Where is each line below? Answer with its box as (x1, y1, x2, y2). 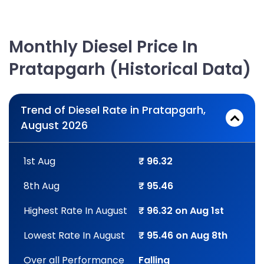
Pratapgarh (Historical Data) (9, 58, 251, 81)
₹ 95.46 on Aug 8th (138, 229, 228, 242)
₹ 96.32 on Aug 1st (138, 204, 225, 217)
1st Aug (24, 154, 55, 168)
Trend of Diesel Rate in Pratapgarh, (21, 103, 206, 117)
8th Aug (24, 179, 60, 193)
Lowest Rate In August (24, 229, 125, 242)
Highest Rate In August (24, 204, 127, 217)
